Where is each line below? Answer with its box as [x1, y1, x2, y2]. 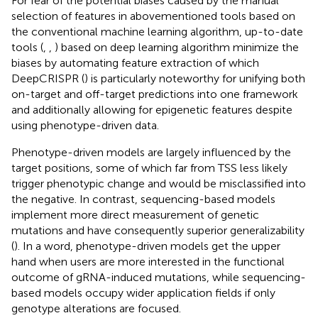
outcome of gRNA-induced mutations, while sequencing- [11, 270, 306, 284]
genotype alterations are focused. [11, 301, 181, 315]
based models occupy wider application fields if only [11, 285, 275, 300]
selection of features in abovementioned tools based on [11, 9, 295, 23]
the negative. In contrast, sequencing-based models [11, 192, 275, 206]
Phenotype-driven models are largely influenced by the [11, 145, 291, 159]
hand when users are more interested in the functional [11, 254, 285, 268]
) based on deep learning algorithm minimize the [55, 40, 299, 54]
